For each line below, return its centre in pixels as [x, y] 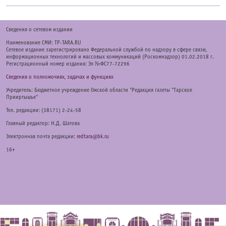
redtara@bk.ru [93, 136]
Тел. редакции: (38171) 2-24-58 [44, 110]
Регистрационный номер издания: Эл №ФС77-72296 [68, 64]
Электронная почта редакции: [41, 136]
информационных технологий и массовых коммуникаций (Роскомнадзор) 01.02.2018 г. [110, 57]
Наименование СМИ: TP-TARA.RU [44, 43]
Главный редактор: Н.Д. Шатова [43, 123]
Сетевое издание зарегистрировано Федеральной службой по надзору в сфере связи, [106, 50]
